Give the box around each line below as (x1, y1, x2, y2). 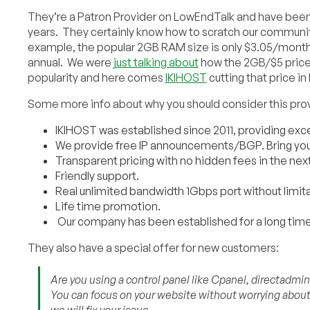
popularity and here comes (27, 70, 165, 84)
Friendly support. (55, 168, 139, 183)
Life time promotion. (55, 199, 161, 213)
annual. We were (27, 55, 113, 69)
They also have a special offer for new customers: (27, 240, 279, 255)
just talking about (113, 55, 199, 69)
